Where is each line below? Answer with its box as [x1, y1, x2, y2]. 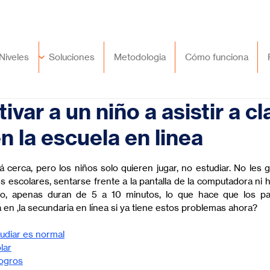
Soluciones [48, 51, 95, 63]
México [116, 7, 152, 19]
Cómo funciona [184, 51, 248, 63]
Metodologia [113, 51, 166, 63]
